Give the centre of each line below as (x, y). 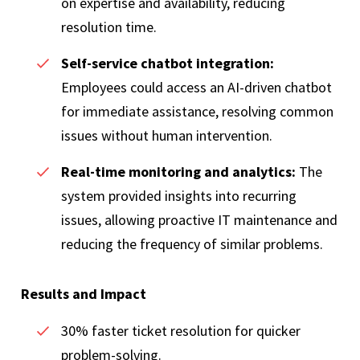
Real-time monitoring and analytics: (178, 172)
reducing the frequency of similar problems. (194, 244)
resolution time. (110, 27)
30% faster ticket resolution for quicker (181, 331)
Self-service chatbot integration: (168, 63)
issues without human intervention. (168, 136)
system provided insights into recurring (179, 196)
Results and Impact (84, 294)
